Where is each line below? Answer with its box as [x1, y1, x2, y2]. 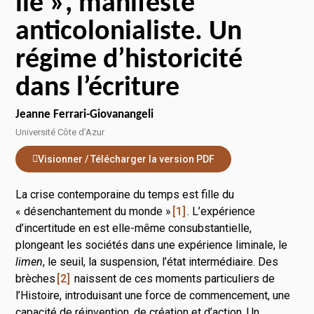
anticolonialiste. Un [15, 18, 243, 46]
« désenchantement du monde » [15, 205, 172, 219]
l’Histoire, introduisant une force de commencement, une [15, 289, 291, 303]
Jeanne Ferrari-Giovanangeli [15, 108, 154, 121]
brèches [15, 272, 56, 286]
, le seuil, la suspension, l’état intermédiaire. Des [43, 255, 279, 269]
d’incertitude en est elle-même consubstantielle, [15, 221, 252, 235]
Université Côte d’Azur [15, 126, 105, 137]
